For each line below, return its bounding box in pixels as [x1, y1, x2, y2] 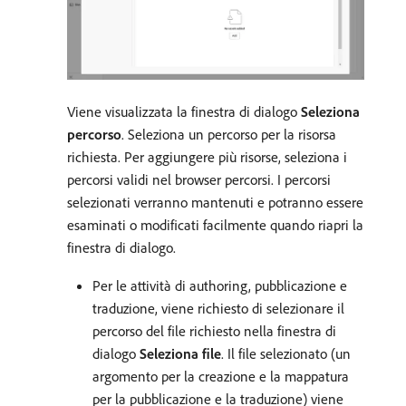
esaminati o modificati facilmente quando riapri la [67, 216, 363, 235]
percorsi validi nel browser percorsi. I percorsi [67, 170, 331, 189]
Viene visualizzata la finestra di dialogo [67, 102, 301, 121]
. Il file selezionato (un [221, 344, 351, 363]
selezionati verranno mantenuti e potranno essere [67, 193, 363, 212]
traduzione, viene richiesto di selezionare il [92, 299, 344, 318]
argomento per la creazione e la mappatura [92, 367, 349, 386]
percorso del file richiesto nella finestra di [92, 322, 336, 341]
